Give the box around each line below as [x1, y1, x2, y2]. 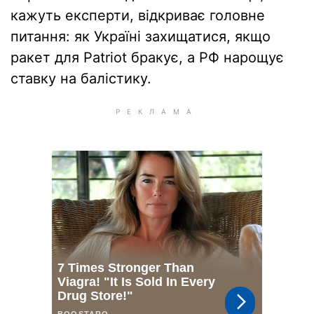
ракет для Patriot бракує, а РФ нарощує [11, 49, 284, 66]
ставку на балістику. [11, 70, 151, 87]
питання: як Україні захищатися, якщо [11, 28, 271, 45]
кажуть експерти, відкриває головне [11, 7, 265, 24]
